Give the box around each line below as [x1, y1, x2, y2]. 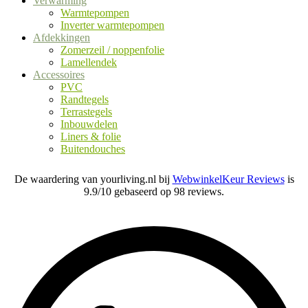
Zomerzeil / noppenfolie [60, 44, 164, 56]
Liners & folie [60, 131, 121, 143]
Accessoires [33, 69, 85, 81]
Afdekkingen [33, 32, 90, 44]
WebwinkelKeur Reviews [172, 173, 285, 186]
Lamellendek [60, 56, 117, 69]
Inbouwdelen [60, 118, 118, 131]
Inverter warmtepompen [60, 19, 164, 32]
